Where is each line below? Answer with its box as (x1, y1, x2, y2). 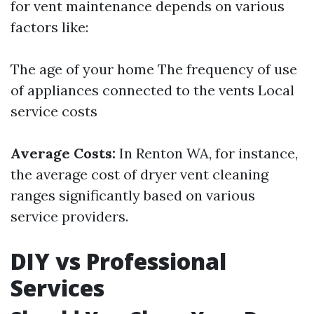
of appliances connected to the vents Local (11, 81, 294, 99)
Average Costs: (11, 144, 116, 162)
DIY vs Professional (11, 246, 226, 276)
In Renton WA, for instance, (116, 144, 298, 162)
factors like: (11, 18, 88, 36)
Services (11, 273, 104, 303)
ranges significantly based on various (11, 186, 255, 204)
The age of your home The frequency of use (11, 60, 297, 78)
